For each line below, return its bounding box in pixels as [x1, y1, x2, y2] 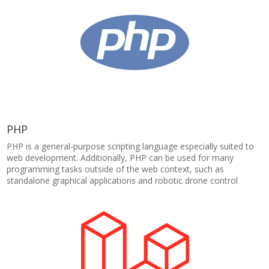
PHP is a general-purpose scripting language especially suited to [7, 141, 255, 152]
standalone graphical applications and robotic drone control [7, 175, 238, 186]
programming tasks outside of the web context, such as [7, 163, 225, 175]
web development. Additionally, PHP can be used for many [7, 152, 234, 163]
